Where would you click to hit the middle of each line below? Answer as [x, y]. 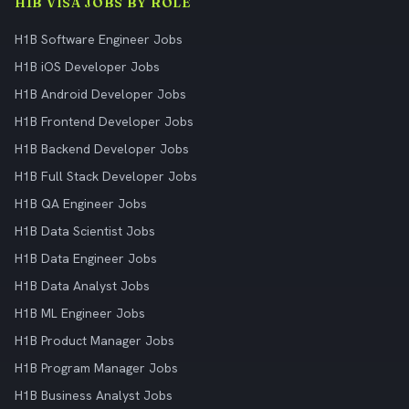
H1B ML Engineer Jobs [80, 313]
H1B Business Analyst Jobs [94, 395]
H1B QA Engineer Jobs [81, 204]
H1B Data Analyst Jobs [82, 286]
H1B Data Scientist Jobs [85, 231]
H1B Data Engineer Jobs [86, 258]
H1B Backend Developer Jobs [102, 149]
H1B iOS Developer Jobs [87, 67]
